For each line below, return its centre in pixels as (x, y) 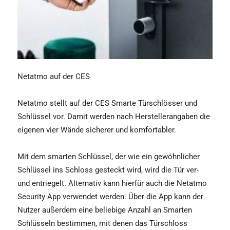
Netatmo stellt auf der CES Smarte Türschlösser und (107, 103)
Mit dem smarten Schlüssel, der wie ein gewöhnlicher (109, 156)
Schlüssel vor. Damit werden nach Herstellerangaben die (114, 116)
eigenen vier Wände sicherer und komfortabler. (97, 130)
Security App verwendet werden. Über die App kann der (110, 196)
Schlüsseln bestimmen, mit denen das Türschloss (102, 223)
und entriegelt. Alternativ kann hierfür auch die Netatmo (112, 183)
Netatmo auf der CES (54, 76)
